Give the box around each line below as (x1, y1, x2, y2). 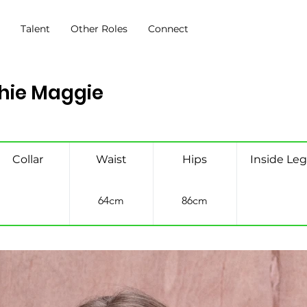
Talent (21, 23, 51, 36)
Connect (148, 23, 189, 36)
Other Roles (71, 23, 128, 36)
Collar (12, 152, 43, 166)
